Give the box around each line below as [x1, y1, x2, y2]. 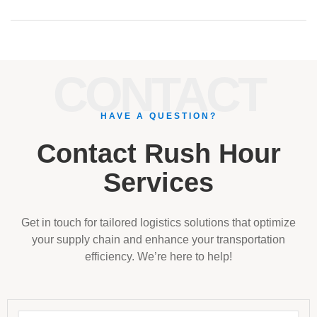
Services [103, 168, 214, 197]
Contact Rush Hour [36, 139, 281, 168]
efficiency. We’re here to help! [85, 250, 232, 263]
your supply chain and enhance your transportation [32, 234, 285, 246]
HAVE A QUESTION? [100, 111, 217, 121]
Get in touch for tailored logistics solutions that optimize [21, 217, 296, 229]
